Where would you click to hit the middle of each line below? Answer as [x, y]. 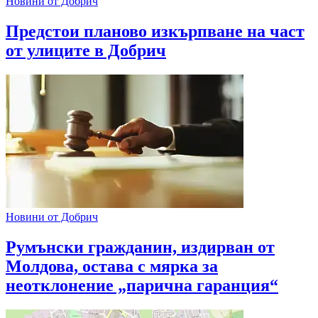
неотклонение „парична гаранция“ [142, 285]
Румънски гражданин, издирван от [140, 247]
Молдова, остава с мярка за [112, 266]
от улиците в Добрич [86, 50]
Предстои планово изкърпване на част [155, 31]
